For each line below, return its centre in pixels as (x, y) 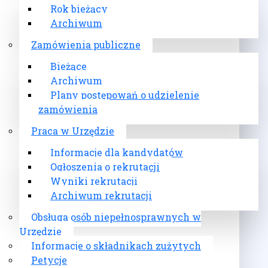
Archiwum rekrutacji (101, 195)
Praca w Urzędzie (73, 130)
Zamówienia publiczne (86, 44)
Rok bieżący (79, 8)
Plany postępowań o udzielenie (125, 95)
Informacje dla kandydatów (117, 152)
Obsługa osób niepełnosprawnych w (116, 217)
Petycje (49, 260)
